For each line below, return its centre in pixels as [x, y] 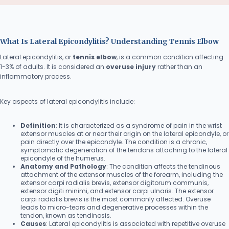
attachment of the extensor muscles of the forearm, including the [122, 174]
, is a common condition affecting [170, 57]
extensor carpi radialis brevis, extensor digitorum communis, [114, 182]
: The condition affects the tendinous [163, 166]
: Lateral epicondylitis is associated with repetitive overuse [136, 223]
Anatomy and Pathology [63, 166]
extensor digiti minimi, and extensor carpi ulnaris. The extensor [117, 191]
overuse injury [131, 66]
